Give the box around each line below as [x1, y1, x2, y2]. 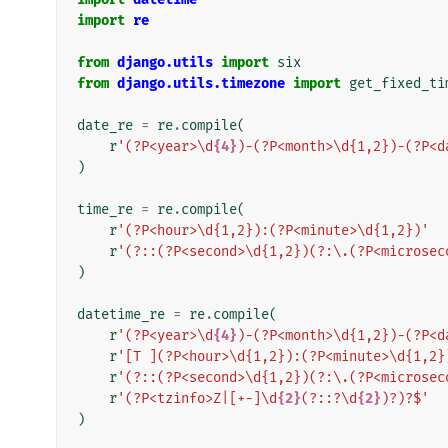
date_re [77, 116, 133, 134]
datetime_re [77, 305, 165, 323]
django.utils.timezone [117, 74, 285, 92]
